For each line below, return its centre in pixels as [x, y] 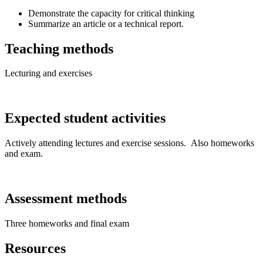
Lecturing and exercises [48, 73]
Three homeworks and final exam [67, 224]
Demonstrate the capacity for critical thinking [111, 13]
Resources [35, 248]
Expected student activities [85, 118]
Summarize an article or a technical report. [106, 23]
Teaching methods [59, 48]
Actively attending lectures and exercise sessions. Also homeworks [129, 143]
